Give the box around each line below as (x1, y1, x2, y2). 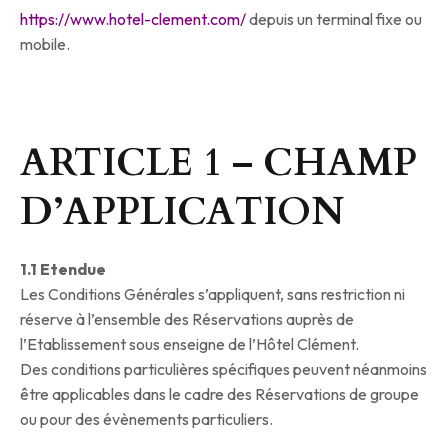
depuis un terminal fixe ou (249, 9, 422, 30)
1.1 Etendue (20, 259, 106, 280)
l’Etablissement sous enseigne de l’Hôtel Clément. (20, 334, 359, 355)
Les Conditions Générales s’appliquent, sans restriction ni (20, 284, 405, 305)
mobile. (20, 34, 70, 55)
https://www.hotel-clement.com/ (20, 9, 249, 30)
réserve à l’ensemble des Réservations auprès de (20, 309, 354, 330)
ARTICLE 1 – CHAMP (20, 137, 417, 190)
